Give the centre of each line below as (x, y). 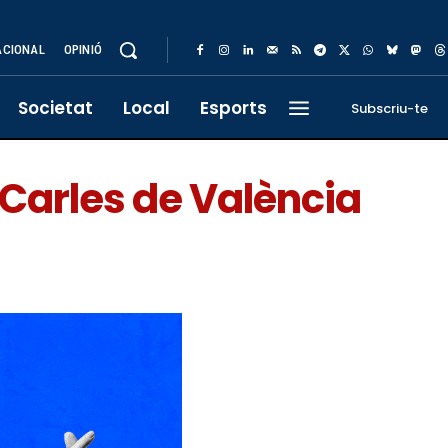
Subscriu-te (389, 108)
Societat (55, 108)
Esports (233, 108)
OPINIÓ (82, 49)
